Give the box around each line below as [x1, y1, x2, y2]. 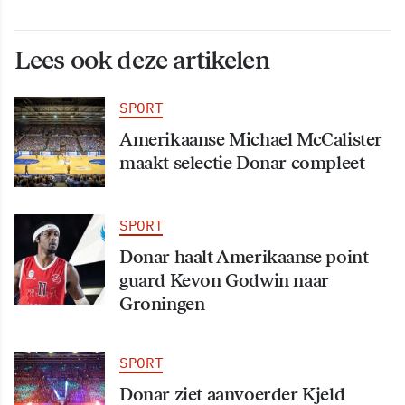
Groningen [119, 292, 205, 315]
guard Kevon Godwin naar [119, 268, 329, 291]
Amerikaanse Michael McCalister [119, 127, 383, 150]
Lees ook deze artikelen [14, 43, 269, 75]
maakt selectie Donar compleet [119, 151, 365, 174]
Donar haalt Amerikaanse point [119, 245, 369, 268]
